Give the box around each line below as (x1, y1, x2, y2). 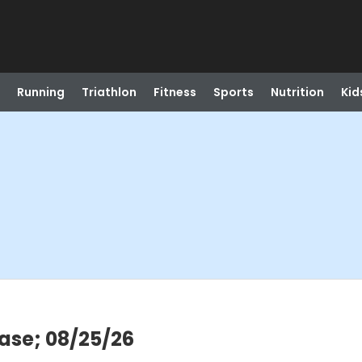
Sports (213, 84, 254, 100)
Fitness (153, 84, 196, 100)
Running (16, 84, 65, 100)
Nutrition (270, 84, 324, 100)
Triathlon (81, 84, 137, 100)
